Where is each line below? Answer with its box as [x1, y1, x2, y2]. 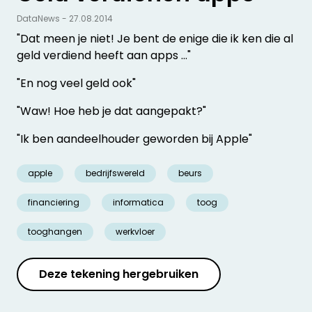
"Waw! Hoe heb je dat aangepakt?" [17, 103, 206, 120]
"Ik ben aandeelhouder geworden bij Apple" [17, 131, 252, 148]
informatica [113, 196, 164, 209]
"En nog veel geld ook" [17, 75, 136, 92]
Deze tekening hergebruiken [39, 266, 198, 283]
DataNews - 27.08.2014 [17, 13, 113, 25]
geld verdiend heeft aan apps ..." [17, 47, 191, 64]
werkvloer [116, 226, 155, 238]
